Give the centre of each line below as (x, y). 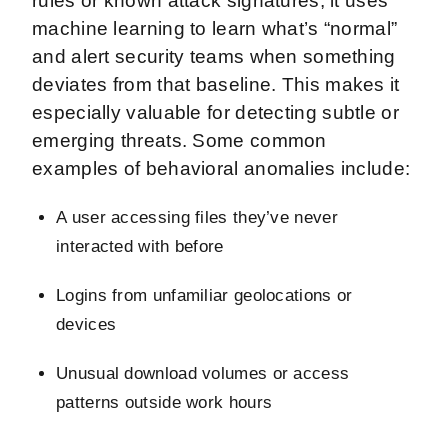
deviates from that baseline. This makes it (216, 84)
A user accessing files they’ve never (197, 217)
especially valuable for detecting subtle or (215, 112)
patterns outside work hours (169, 402)
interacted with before (142, 246)
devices (89, 324)
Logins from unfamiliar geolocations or (204, 295)
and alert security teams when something (214, 56)
